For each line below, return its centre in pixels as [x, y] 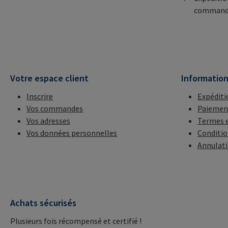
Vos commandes [55, 109]
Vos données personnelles [72, 133]
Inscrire [40, 96]
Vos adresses [48, 121]
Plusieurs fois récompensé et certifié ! [76, 221]
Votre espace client [49, 78]
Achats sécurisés [43, 203]
